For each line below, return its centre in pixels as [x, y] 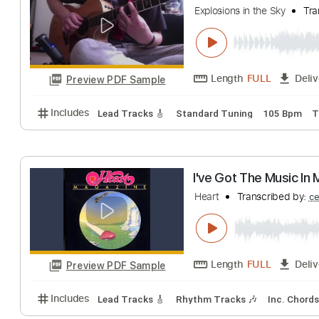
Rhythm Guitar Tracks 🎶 [171, 132]
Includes [78, 131]
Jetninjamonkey [254, 18]
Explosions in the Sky [267, 225]
